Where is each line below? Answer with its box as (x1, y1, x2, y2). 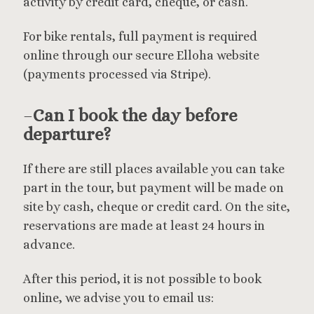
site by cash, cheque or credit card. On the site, (23, 199, 290, 214)
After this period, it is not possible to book (23, 272, 262, 287)
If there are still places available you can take (23, 161, 285, 176)
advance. (23, 237, 75, 252)
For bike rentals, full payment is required (23, 29, 257, 44)
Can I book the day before (33, 105, 238, 126)
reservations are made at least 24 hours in (23, 218, 265, 233)
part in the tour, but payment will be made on (23, 180, 284, 195)
